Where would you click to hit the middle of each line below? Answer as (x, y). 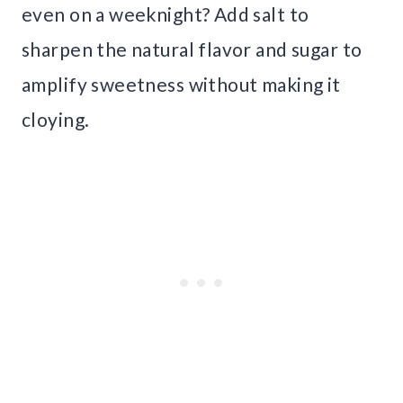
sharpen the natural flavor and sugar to (192, 49)
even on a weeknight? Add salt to (166, 13)
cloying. (56, 119)
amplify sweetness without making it (181, 84)
